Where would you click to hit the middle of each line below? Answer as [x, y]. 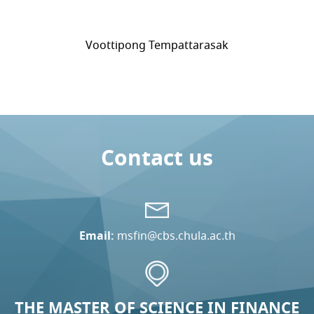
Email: [96, 235]
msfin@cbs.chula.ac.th [176, 235]
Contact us [157, 158]
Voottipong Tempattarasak [157, 45]
